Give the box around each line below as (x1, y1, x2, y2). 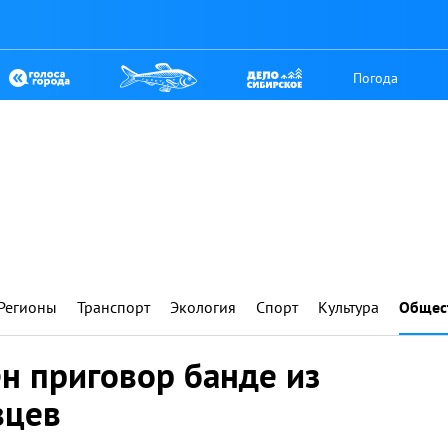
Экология (170, 297, 236, 317)
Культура (318, 297, 379, 317)
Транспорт (77, 297, 150, 317)
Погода (353, 68, 399, 87)
